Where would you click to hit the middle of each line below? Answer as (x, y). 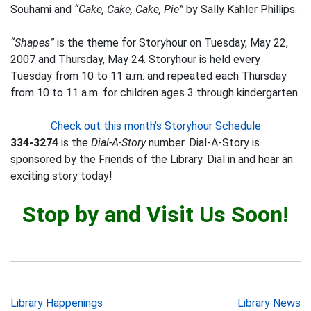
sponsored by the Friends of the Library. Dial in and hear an (152, 159)
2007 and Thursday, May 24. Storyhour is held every (135, 59)
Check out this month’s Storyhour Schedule (155, 126)
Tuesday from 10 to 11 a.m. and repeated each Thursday (149, 76)
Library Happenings (57, 303)
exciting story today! (61, 176)
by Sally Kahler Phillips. (240, 9)
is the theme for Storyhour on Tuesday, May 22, (171, 43)
